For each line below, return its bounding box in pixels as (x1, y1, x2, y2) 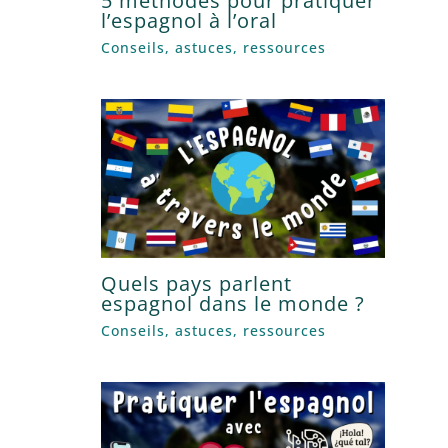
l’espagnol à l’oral (101, 6, 278, 34)
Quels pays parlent (101, 270, 293, 298)
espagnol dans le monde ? (101, 290, 366, 318)
